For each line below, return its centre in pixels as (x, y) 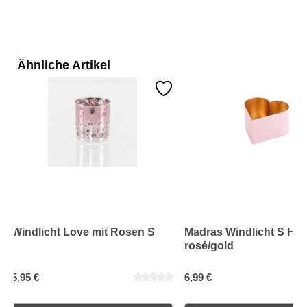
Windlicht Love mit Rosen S (83, 232)
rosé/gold (209, 246)
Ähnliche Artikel (64, 65)
